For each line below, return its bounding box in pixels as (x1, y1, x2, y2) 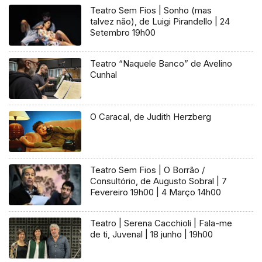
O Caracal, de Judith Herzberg (90, 111, 212, 122)
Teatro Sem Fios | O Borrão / (90, 164, 205, 175)
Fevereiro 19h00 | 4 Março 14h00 (90, 186, 222, 198)
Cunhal (90, 68, 118, 80)
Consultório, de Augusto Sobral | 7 (90, 175, 227, 187)
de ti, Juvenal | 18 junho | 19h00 (90, 228, 213, 240)
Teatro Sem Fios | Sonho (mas (90, 4, 212, 16)
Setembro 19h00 (90, 26, 156, 38)
